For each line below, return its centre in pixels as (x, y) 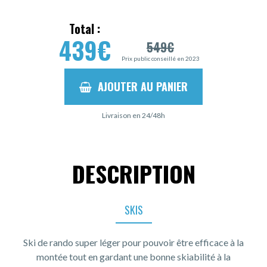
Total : (85, 29)
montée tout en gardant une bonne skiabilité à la (133, 257)
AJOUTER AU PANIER (143, 87)
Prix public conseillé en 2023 (160, 59)
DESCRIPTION (133, 174)
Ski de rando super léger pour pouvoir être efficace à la (133, 243)
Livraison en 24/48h (133, 116)
